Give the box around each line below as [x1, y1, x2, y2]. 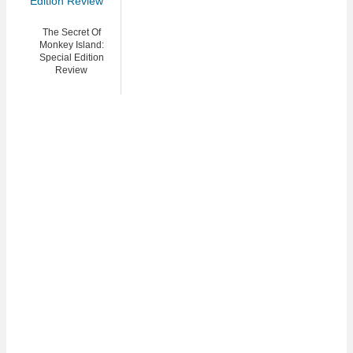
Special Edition [39, 51, 104, 63]
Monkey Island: [39, 39, 104, 50]
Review [55, 64, 87, 76]
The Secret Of [42, 26, 101, 38]
